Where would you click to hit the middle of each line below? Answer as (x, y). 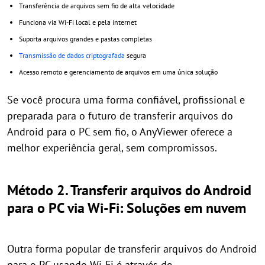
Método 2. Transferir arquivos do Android (129, 190)
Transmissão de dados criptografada (72, 55)
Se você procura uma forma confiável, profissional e (126, 99)
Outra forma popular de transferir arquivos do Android (132, 248)
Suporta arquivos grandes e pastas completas (85, 38)
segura (135, 55)
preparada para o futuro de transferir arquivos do (120, 115)
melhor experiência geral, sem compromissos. (112, 147)
